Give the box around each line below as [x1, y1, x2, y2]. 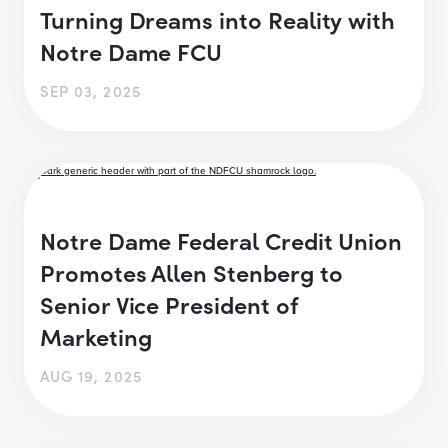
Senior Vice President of [40, 287, 298, 321]
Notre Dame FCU [40, 33, 223, 67]
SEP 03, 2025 [40, 79, 141, 101]
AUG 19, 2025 [40, 365, 142, 387]
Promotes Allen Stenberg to [40, 255, 343, 289]
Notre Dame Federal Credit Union [40, 223, 403, 257]
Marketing [40, 319, 164, 353]
